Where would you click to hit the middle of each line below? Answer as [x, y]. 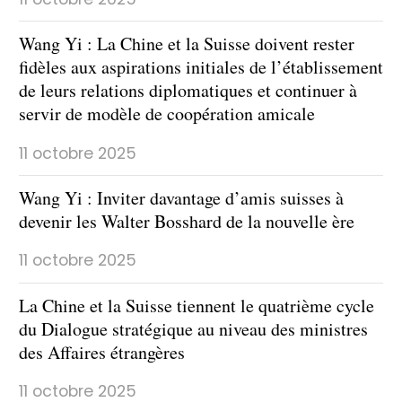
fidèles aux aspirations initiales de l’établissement [201, 67]
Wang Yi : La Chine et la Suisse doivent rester [187, 44]
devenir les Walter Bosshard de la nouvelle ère [187, 221]
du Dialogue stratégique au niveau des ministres [193, 328]
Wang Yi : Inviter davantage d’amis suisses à [181, 197]
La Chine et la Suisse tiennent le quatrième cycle [197, 305]
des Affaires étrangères [102, 352]
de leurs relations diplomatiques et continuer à [188, 90]
